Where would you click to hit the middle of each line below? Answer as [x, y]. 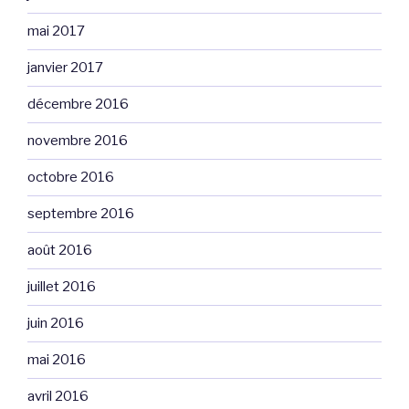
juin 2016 [56, 324]
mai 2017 [56, 31]
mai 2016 [57, 360]
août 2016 [60, 251]
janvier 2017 [65, 68]
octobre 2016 [71, 178]
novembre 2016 [78, 141]
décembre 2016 [78, 105]
